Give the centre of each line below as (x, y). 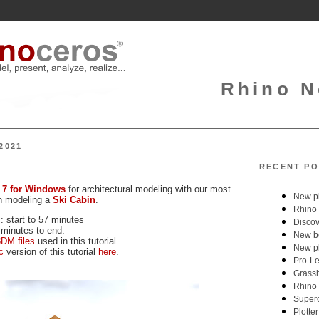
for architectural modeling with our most (150, 189)
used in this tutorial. (78, 241)
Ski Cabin (74, 199)
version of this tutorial (51, 251)
